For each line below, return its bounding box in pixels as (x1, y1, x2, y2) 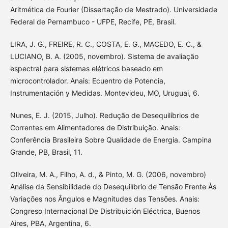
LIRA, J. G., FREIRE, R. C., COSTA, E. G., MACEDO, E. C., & (10, 40, 202, 49)
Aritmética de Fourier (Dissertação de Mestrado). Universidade (10, 5, 217, 14)
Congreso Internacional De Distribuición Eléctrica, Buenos (10, 207, 200, 216)
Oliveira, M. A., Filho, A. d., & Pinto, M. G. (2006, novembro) (10, 170, 206, 179)
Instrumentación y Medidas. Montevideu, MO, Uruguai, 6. (10, 89, 199, 98)
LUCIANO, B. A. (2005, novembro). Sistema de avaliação (10, 52, 198, 61)
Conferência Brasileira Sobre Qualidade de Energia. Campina (10, 135, 212, 145)
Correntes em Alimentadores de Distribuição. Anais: (10, 123, 180, 132)
